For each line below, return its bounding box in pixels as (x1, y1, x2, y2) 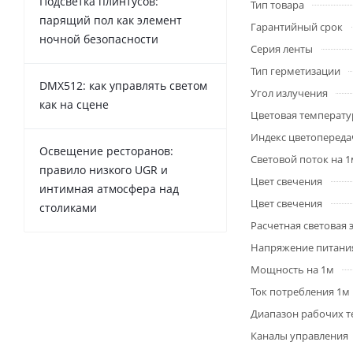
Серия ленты (251, 42, 313, 56)
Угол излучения (251, 86, 328, 100)
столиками (39, 199, 97, 215)
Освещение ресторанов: (39, 143, 173, 158)
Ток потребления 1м (251, 284, 350, 299)
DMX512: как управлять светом (39, 77, 207, 93)
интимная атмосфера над (39, 180, 179, 196)
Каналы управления (251, 329, 348, 343)
